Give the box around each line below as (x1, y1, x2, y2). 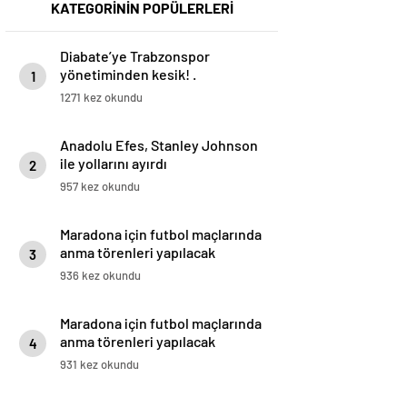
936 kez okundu (60, 268, 141, 283)
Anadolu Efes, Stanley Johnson (60, 136, 258, 154)
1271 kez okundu (60, 90, 143, 105)
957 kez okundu (60, 179, 140, 194)
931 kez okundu (60, 357, 139, 372)
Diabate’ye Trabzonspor (60, 47, 210, 65)
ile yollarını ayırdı (60, 154, 167, 173)
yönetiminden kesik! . (60, 65, 196, 84)
